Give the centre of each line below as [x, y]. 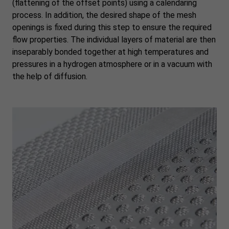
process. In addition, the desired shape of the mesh [104, 15]
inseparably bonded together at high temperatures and [110, 52]
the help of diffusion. [50, 76]
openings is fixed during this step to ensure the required [112, 27]
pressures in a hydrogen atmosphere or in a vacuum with [112, 64]
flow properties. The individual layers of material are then [114, 39]
